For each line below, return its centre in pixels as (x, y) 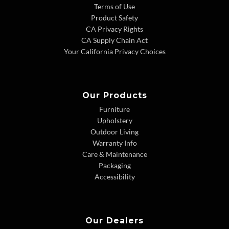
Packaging (114, 166)
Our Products (114, 96)
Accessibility (114, 177)
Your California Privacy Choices (114, 52)
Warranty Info (114, 143)
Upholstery (114, 121)
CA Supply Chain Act (114, 40)
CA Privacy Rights (114, 29)
